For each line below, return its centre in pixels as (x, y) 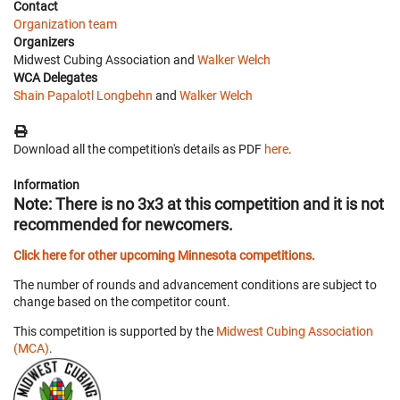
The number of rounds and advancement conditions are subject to (195, 284)
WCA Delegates (55, 77)
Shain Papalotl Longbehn (83, 95)
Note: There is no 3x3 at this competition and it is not (199, 204)
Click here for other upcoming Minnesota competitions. (164, 255)
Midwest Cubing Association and (105, 59)
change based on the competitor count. (122, 301)
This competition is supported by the (115, 331)
